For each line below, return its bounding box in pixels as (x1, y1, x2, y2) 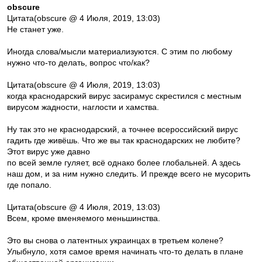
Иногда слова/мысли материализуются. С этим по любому (7, 47, 232, 56)
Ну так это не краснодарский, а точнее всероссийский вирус (7, 125, 238, 134)
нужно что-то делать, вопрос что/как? (7, 58, 150, 67)
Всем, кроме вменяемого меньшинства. (7, 213, 160, 223)
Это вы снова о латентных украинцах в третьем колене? (7, 236, 223, 245)
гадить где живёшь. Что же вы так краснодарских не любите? (7, 136, 240, 145)
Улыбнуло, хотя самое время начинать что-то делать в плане (7, 247, 243, 256)
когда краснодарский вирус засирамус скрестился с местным (7, 91, 242, 101)
